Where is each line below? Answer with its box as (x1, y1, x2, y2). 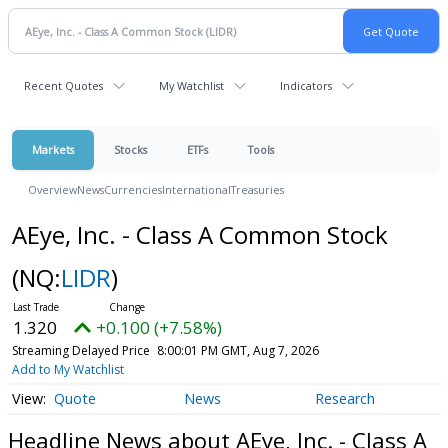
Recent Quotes (24, 78, 103, 93)
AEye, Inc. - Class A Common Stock (11, 218, 388, 251)
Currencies (104, 182, 162, 197)
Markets (32, 142, 74, 157)
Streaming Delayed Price (11, 342, 150, 359)
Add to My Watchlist (11, 361, 124, 378)
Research (314, 389, 375, 409)
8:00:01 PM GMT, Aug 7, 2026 (156, 342, 319, 359)
